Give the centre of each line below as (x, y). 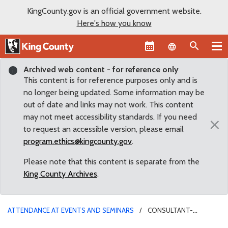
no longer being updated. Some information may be (114, 92)
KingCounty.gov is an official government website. (114, 11)
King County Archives (60, 174)
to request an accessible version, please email (104, 129)
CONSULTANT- (170, 210)
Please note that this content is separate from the (111, 161)
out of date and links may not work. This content (108, 104)
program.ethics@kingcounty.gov (78, 141)
